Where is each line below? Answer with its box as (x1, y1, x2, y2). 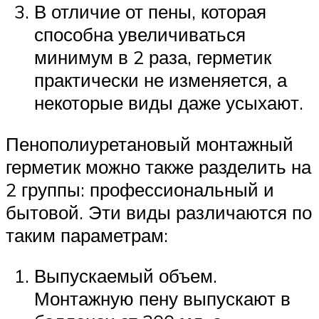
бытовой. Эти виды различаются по (6, 200, 312, 224)
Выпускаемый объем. (34, 264, 217, 288)
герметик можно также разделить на (6, 155, 311, 178)
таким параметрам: (6, 223, 168, 246)
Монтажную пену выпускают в (34, 287, 291, 310)
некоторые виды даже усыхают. (34, 91, 303, 115)
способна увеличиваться (34, 23, 246, 46)
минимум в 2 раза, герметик (34, 46, 271, 69)
